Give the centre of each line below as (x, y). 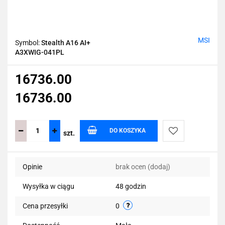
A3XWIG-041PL (40, 52)
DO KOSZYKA (128, 130)
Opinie (32, 166)
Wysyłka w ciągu (48, 186)
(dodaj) (159, 166)
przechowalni (191, 174)
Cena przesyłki (45, 206)
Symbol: (28, 42)
